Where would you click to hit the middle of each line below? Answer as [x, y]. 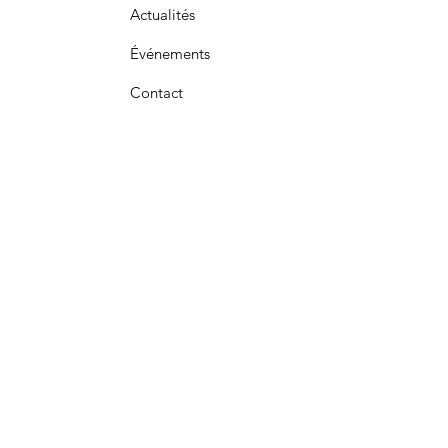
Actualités [162, 15]
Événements [170, 54]
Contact [156, 93]
